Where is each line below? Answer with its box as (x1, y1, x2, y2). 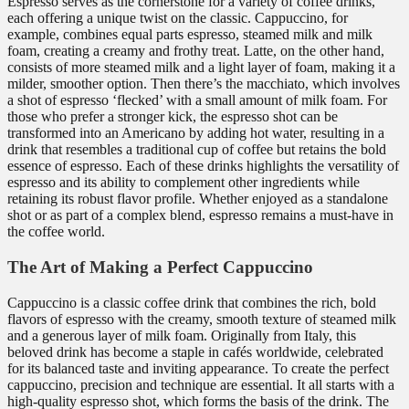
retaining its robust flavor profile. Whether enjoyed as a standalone (7, 191, 388, 207)
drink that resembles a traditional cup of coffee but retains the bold (7, 142, 386, 158)
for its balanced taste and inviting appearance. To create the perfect (7, 360, 389, 376)
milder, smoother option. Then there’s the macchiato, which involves (7, 76, 400, 92)
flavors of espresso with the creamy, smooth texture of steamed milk (7, 310, 396, 327)
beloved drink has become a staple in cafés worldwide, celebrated (7, 343, 383, 360)
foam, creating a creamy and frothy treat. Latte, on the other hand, (7, 43, 384, 59)
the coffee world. (7, 224, 105, 240)
